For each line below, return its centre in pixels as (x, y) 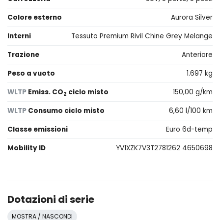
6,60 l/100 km (191, 111)
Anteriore (197, 55)
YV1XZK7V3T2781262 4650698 (164, 148)
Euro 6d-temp (189, 129)
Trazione (23, 55)
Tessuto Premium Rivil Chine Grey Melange (142, 36)
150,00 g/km (193, 92)
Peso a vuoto (31, 73)
